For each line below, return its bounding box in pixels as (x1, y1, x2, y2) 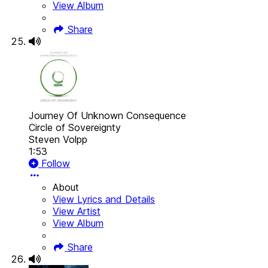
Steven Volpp (29, 133, 87, 146)
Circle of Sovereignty (29, 121, 121, 134)
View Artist (53, 205, 100, 218)
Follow (38, 157, 70, 170)
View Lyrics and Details (53, 193, 155, 206)
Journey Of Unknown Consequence (29, 109, 186, 122)
